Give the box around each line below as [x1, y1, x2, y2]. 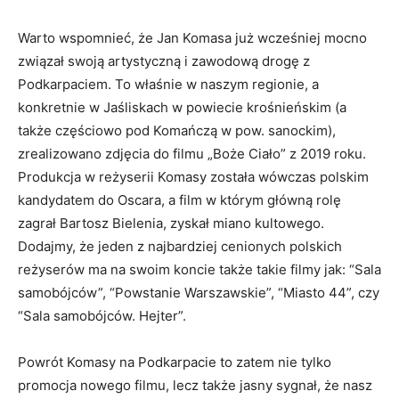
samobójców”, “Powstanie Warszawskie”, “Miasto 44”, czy [18, 283, 379, 301]
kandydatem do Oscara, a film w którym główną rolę [18, 191, 341, 208]
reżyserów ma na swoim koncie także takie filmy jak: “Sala [18, 260, 381, 278]
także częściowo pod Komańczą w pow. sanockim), [18, 121, 336, 139]
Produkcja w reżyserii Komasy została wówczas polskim [18, 167, 369, 185]
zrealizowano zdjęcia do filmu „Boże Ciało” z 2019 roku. [18, 144, 366, 162]
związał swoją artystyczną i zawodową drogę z [18, 52, 310, 69]
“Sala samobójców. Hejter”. [18, 306, 186, 324]
